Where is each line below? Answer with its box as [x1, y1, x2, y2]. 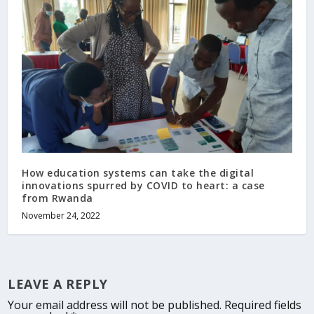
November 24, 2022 [22, 210, 101, 222]
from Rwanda [22, 191, 93, 205]
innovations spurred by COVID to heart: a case [22, 179, 265, 193]
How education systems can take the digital [22, 166, 254, 180]
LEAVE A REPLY [8, 275, 108, 293]
